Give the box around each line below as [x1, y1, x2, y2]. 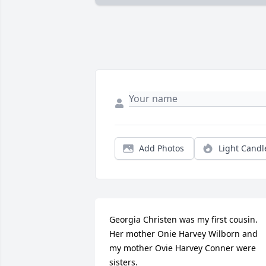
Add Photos [139, 142, 184, 154]
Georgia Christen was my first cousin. [109, 214, 258, 226]
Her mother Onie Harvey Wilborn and [109, 228, 258, 240]
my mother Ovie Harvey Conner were [109, 242, 256, 254]
